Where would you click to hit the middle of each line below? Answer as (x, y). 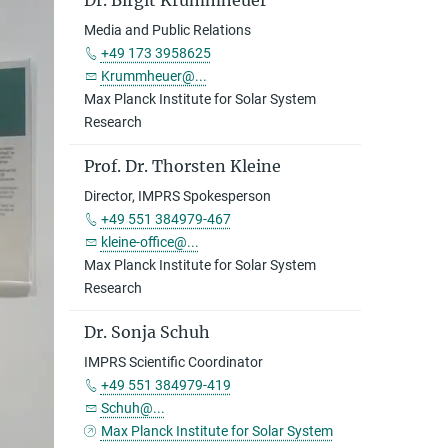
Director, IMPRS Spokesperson (177, 196)
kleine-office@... (149, 242)
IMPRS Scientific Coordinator (173, 362)
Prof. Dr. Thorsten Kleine (182, 166)
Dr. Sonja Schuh (146, 332)
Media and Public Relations (167, 30)
